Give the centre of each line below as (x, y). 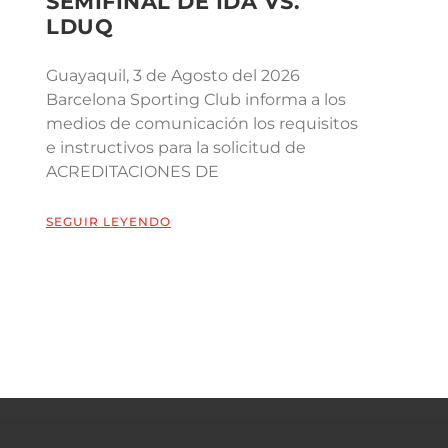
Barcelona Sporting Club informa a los (196, 99)
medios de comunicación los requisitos (202, 123)
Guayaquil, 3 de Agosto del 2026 (173, 75)
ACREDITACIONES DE (132, 171)
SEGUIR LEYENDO (108, 221)
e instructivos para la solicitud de (176, 147)
